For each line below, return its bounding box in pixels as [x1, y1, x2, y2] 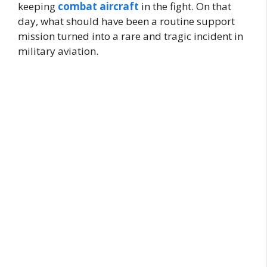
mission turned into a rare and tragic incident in [18, 29, 243, 43]
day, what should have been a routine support [18, 14, 235, 28]
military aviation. [18, 44, 98, 58]
